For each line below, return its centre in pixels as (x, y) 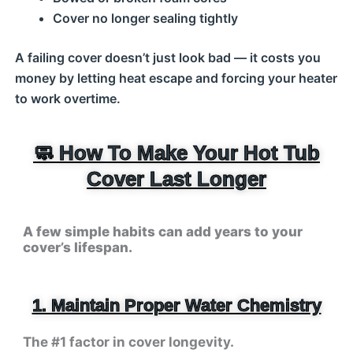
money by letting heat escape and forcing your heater (176, 78)
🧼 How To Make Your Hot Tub (176, 153)
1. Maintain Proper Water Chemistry (176, 305)
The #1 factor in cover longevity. (132, 342)
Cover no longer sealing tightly (145, 18)
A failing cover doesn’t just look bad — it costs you (167, 58)
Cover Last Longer (176, 179)
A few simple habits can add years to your (162, 232)
